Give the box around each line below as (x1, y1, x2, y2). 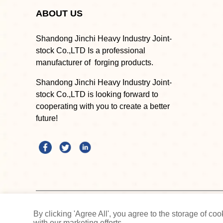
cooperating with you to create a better (36, 102, 170, 111)
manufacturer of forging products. (36, 58, 155, 67)
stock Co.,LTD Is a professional (36, 46, 145, 55)
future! (36, 114, 58, 122)
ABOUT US (36, 8, 83, 19)
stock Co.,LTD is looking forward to (36, 90, 158, 99)
